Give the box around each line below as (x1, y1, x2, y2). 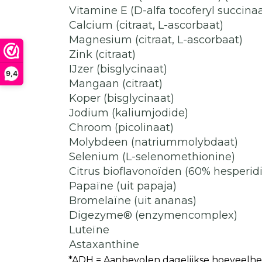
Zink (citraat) (69, 48, 136, 61)
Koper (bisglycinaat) (69, 92, 174, 105)
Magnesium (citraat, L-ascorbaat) (69, 33, 243, 46)
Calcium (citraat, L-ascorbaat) (69, 19, 223, 32)
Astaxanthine (69, 238, 139, 251)
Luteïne (69, 223, 109, 236)
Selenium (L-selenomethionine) (69, 150, 235, 163)
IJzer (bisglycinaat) (69, 63, 167, 75)
